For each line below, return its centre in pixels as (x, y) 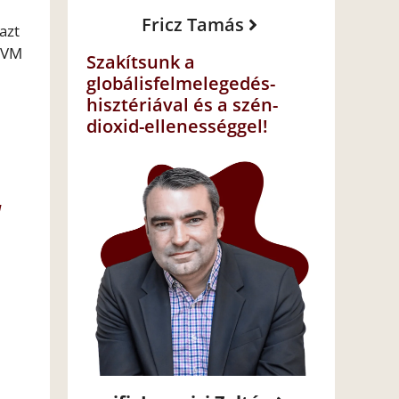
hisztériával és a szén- (182, 105)
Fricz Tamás (192, 25)
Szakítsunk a (141, 62)
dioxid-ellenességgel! (177, 126)
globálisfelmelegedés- (181, 84)
